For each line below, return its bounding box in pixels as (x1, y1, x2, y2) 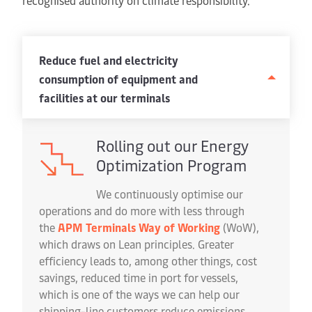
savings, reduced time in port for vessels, (39, 270, 238, 285)
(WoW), (220, 219, 259, 235)
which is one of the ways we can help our (39, 286, 239, 302)
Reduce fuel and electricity (39, 52, 178, 68)
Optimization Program (96, 155, 247, 175)
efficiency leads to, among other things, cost (39, 253, 257, 268)
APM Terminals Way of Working (58, 219, 220, 235)
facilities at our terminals (39, 90, 170, 105)
